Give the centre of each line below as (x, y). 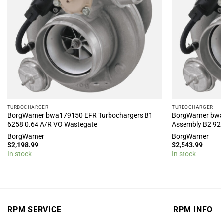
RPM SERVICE (35, 209)
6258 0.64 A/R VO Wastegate (52, 125)
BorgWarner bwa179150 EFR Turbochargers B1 (80, 116)
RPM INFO (193, 209)
